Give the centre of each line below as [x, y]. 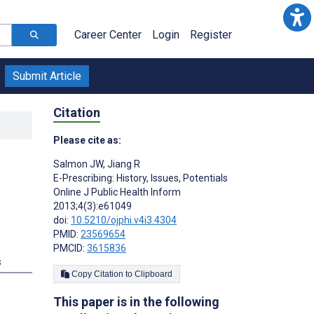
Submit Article [47, 76]
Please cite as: [87, 140]
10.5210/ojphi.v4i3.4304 [124, 220]
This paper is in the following [136, 301]
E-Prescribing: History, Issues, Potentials [141, 178]
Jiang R [123, 164]
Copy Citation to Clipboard [153, 274]
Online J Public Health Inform [117, 192]
